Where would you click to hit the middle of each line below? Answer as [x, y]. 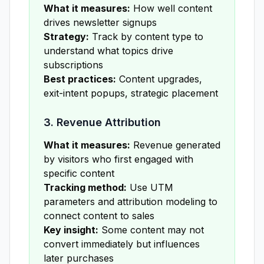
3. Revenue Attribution [102, 122]
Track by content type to [146, 37]
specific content [79, 173]
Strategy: [66, 37]
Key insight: [71, 230]
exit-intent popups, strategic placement [131, 93]
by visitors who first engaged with [118, 159]
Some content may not [151, 230]
